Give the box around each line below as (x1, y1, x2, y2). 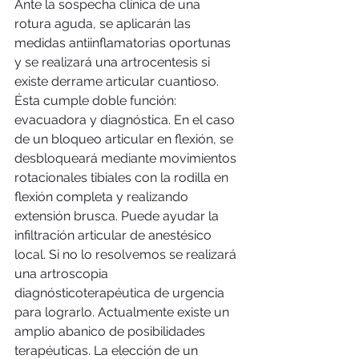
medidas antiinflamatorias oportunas (14, 34, 234, 50)
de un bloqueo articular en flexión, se (14, 131, 236, 147)
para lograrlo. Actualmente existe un (14, 304, 232, 320)
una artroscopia (14, 265, 111, 281)
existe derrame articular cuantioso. (14, 73, 222, 89)
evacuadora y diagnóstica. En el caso (14, 111, 238, 127)
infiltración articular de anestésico (14, 227, 215, 243)
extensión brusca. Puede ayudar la (14, 208, 222, 224)
